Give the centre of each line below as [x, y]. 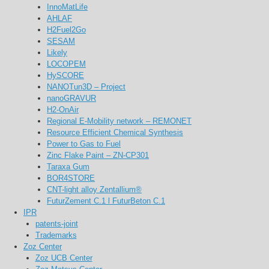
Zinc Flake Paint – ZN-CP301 [98, 155]
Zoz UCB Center [64, 258]
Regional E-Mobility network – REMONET [119, 121]
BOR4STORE [71, 178]
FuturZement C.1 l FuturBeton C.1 [106, 201]
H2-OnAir [63, 109]
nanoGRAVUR [71, 98]
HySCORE [65, 75]
